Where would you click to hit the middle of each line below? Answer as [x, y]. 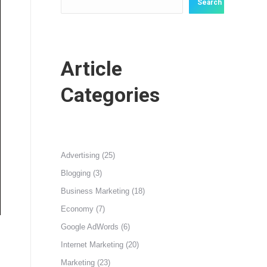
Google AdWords [90, 227]
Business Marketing [95, 191]
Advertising [80, 155]
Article [91, 69]
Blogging [76, 173]
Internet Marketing [92, 245]
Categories [110, 95]
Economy [77, 209]
